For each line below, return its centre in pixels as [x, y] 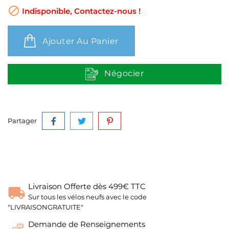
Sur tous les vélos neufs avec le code [87, 197]
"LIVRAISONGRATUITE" [45, 207]
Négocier [124, 74]
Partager [22, 121]
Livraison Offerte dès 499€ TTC [87, 186]
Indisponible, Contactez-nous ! [80, 11]
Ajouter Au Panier [81, 41]
